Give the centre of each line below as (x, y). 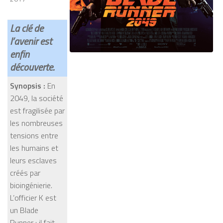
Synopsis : (28, 86)
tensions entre (34, 135)
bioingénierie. (31, 185)
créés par (25, 173)
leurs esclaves (33, 160)
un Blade (24, 210)
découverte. (32, 67)
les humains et (34, 148)
